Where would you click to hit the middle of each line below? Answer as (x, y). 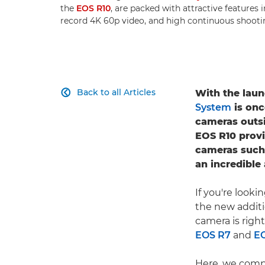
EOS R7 (213, 235)
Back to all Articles (116, 93)
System (213, 108)
